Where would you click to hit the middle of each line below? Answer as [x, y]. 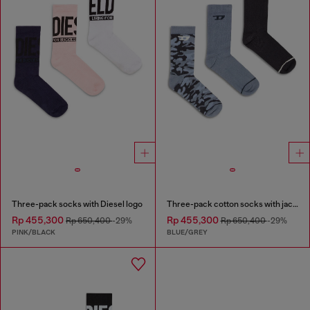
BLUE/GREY [187, 232]
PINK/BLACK [34, 232]
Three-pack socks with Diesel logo [77, 204]
